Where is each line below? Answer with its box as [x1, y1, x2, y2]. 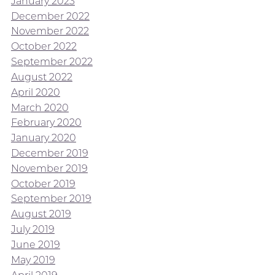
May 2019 [10, 254, 55, 266]
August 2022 [10, 71, 72, 83]
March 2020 [10, 101, 69, 114]
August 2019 [10, 208, 71, 220]
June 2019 [10, 238, 60, 250]
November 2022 [10, 25, 89, 37]
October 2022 [10, 41, 77, 53]
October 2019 [10, 177, 76, 190]
